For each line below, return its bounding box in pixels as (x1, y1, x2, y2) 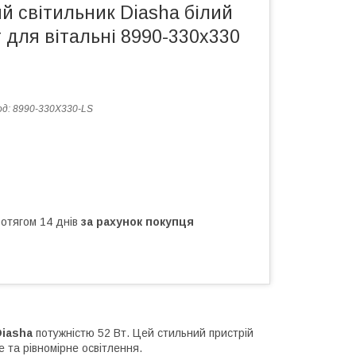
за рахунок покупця (81, 215, 194, 229)
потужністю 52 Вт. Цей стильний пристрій (33, 327, 253, 339)
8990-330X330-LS (13, 103, 93, 114)
